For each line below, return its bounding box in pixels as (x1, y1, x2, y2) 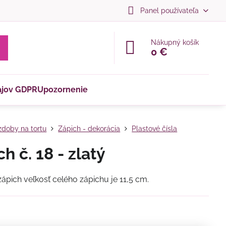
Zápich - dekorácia (58, 125, 121, 133)
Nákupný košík (151, 38, 199, 46)
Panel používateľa (140, 6, 199, 15)
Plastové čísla (132, 125, 178, 133)
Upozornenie (37, 85, 88, 94)
